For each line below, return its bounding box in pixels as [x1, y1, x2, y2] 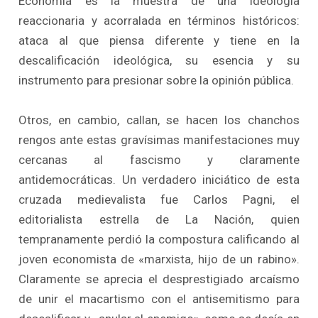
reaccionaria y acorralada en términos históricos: [18, 13, 300, 28]
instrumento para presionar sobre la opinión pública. [18, 73, 295, 88]
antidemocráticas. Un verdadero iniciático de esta [18, 172, 300, 187]
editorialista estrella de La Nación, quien [18, 212, 300, 226]
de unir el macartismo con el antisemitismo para [18, 291, 300, 306]
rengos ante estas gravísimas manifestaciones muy [18, 132, 300, 147]
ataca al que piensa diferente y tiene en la [18, 33, 300, 48]
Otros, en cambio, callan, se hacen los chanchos [18, 112, 300, 127]
